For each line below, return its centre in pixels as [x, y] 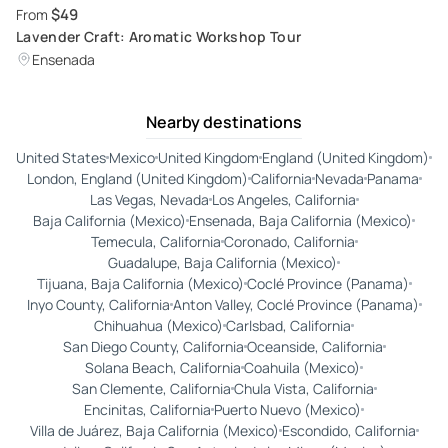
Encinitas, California [147, 409]
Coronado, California [289, 241]
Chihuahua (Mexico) [158, 325]
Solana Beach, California [163, 367]
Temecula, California [155, 241]
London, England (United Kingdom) [137, 178]
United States [61, 157]
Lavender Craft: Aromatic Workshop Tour [159, 36]
